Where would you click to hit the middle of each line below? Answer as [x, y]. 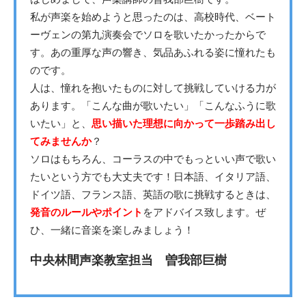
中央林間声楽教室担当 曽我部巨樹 [128, 260]
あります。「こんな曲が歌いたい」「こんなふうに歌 [153, 105]
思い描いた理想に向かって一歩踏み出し [184, 123]
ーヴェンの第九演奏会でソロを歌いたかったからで [148, 34]
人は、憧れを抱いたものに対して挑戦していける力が [153, 87]
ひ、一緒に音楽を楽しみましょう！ [112, 229]
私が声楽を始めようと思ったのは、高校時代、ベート [153, 16]
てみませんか [61, 141]
